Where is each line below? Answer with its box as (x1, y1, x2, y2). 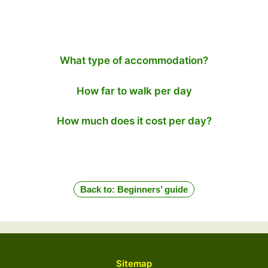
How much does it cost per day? (56, 115, 212, 127)
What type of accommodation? (60, 54, 208, 66)
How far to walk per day (76, 84, 192, 97)
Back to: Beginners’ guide (80, 184, 188, 194)
